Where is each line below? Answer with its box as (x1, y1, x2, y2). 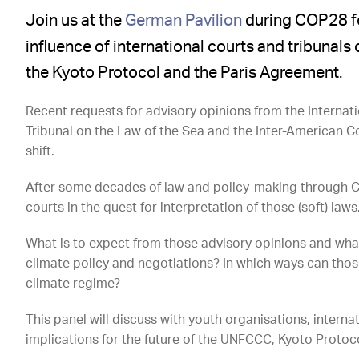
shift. (26, 145, 55, 159)
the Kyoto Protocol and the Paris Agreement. (26, 65, 343, 82)
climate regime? (26, 277, 121, 291)
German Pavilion (125, 13, 243, 30)
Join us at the (26, 13, 126, 30)
